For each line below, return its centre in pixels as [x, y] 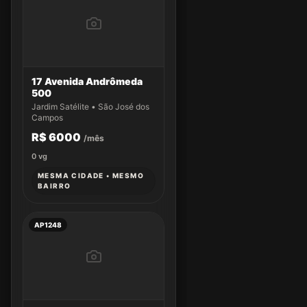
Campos [47, 118]
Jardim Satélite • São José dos [90, 107]
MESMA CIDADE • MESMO [91, 175]
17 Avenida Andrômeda [87, 81]
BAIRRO [54, 186]
